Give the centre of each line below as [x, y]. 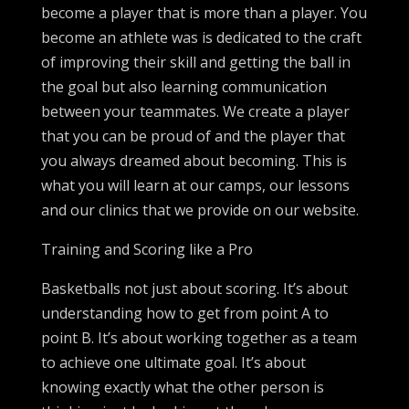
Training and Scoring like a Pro [147, 249]
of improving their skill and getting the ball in [195, 62]
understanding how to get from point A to [184, 313]
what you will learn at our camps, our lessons [195, 185]
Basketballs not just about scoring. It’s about [194, 288]
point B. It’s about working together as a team [199, 337]
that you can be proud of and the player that [193, 136]
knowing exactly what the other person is [182, 387]
